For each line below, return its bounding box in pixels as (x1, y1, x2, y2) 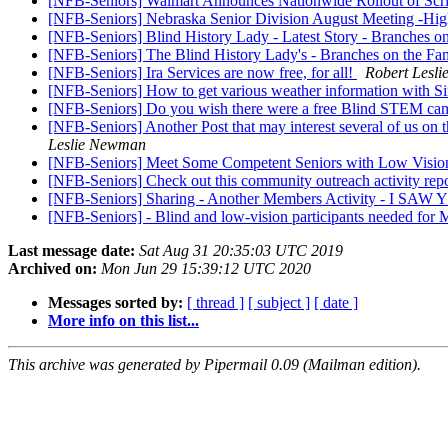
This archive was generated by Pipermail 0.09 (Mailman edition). (8, 356, 421, 374)
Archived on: (8, 260, 97, 278)
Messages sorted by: (48, 294, 183, 312)
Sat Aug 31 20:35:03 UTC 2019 (139, 242, 343, 260)
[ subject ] (248, 294, 310, 312)
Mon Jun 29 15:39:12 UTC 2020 (101, 260, 311, 278)
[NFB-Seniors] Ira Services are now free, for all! (48, 64, 357, 82)
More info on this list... (48, 312, 199, 330)
